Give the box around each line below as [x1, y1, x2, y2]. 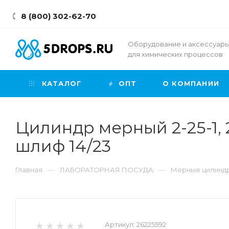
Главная [15, 166, 42, 174]
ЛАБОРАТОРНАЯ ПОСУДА [60, 166, 153, 174]
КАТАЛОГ [39, 79, 82, 87]
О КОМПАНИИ [163, 79, 219, 87]
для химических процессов [128, 50, 223, 58]
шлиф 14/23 [15, 136, 111, 156]
